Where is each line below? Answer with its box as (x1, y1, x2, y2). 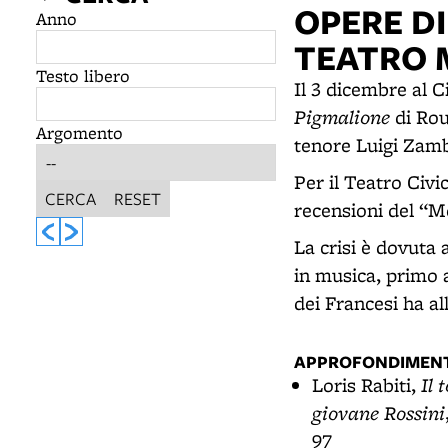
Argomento (36, 121, 123, 144)
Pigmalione (294, 103, 390, 130)
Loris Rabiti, (312, 372, 421, 398)
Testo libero (36, 64, 130, 87)
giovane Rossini (312, 399, 445, 426)
